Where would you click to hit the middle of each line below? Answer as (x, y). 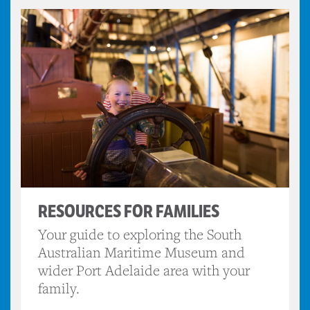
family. (59, 289)
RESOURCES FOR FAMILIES (129, 212)
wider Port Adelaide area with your (144, 271)
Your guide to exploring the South (140, 235)
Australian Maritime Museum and (142, 253)
